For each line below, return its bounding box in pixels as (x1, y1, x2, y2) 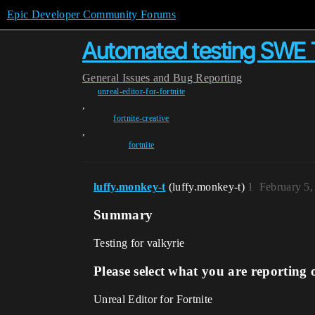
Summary (94, 207, 153, 222)
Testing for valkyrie (94, 237, 185, 249)
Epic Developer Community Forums (7, 8, 176, 20)
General (82, 72, 120, 84)
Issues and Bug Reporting (122, 72, 243, 84)
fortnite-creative (113, 113, 169, 123)
